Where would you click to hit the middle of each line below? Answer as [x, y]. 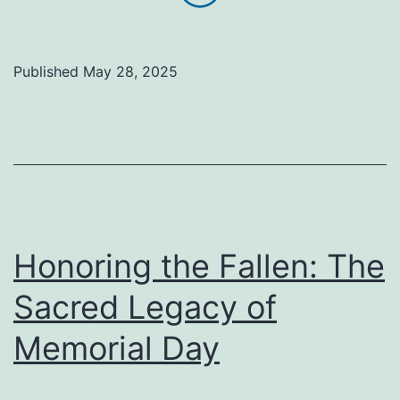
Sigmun [299, 125]
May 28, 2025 [130, 72]
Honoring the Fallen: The [199, 267]
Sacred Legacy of [145, 308]
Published [48, 72]
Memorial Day [117, 349]
